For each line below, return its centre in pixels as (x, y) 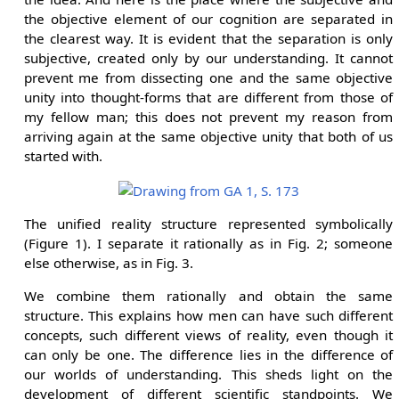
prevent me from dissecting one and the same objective (208, 77)
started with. (63, 155)
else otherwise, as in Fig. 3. (108, 262)
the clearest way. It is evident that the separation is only (208, 38)
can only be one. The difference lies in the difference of (208, 355)
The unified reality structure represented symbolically (208, 223)
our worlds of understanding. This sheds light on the (208, 375)
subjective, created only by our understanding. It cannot (208, 57)
